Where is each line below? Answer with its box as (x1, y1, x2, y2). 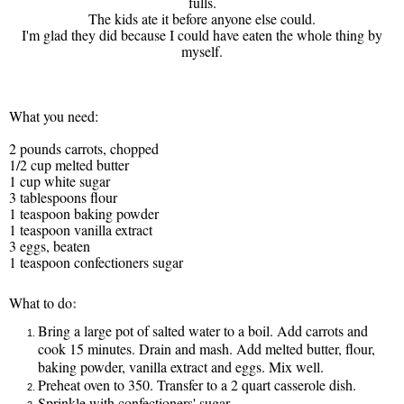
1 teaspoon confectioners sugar (9, 252, 183, 271)
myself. (181, 41, 223, 60)
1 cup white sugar (9, 170, 110, 190)
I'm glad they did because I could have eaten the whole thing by (22, 24, 382, 44)
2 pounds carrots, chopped (9, 138, 159, 158)
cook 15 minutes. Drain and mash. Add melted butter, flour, (38, 338, 375, 358)
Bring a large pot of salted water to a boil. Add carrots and (38, 320, 368, 340)
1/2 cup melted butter (9, 154, 129, 174)
